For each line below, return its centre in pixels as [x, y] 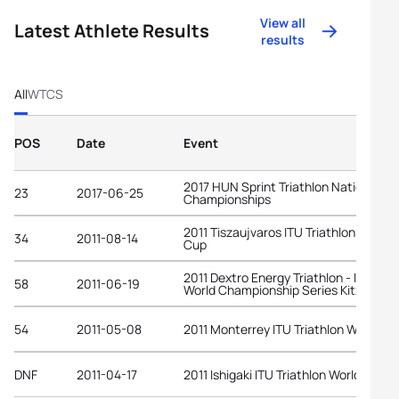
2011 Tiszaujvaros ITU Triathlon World [287, 232]
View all [283, 23]
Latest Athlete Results [112, 31]
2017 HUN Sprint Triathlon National [281, 186]
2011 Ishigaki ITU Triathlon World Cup [285, 374]
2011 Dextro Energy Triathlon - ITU [278, 277]
